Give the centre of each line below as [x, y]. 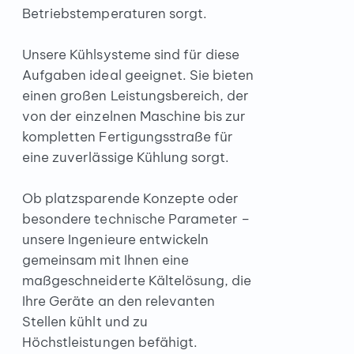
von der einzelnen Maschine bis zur [134, 116]
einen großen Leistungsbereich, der [136, 95]
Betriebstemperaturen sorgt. [115, 13]
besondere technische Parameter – [136, 218]
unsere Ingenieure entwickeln [115, 239]
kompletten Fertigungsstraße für [128, 136]
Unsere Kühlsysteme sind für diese [131, 54]
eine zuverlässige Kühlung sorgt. [126, 157]
